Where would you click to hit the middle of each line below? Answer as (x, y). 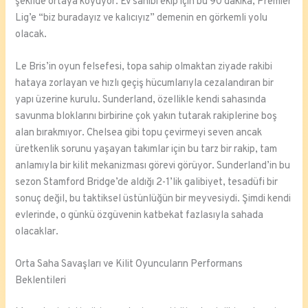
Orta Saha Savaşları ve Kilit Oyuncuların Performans (129, 265)
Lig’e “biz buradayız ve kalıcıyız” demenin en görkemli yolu (142, 18)
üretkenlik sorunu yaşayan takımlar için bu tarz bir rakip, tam (146, 150)
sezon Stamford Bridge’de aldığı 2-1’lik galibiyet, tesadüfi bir (147, 183)
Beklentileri (41, 281)
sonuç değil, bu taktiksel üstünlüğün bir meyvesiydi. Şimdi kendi (153, 199)
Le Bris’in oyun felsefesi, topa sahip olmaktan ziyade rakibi (144, 67)
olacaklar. (37, 232)
